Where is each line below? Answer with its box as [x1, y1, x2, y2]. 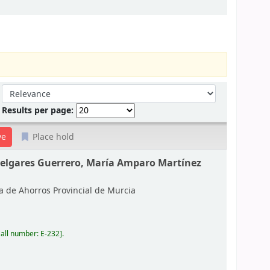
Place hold [30, 130, 75, 143]
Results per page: [2, 104, 77, 117]
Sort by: [1, 83, 34, 96]
